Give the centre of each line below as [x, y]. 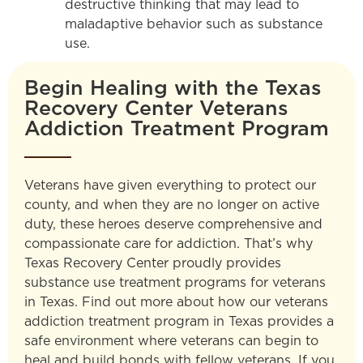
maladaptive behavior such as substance [194, 24]
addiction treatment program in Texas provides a [179, 321]
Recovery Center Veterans [156, 107]
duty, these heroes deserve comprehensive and [173, 224]
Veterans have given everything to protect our [170, 185]
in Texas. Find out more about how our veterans [176, 302]
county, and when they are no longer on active [172, 205]
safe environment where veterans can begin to [171, 341]
